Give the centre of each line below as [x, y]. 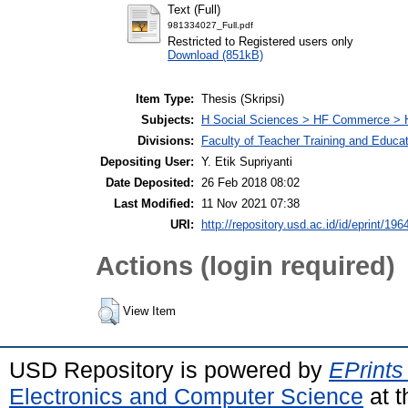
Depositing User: [147, 162]
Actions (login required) [245, 265]
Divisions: [166, 141]
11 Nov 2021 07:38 [250, 204]
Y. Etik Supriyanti [247, 162]
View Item [149, 311]
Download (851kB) [215, 55]
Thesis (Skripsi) [243, 99]
